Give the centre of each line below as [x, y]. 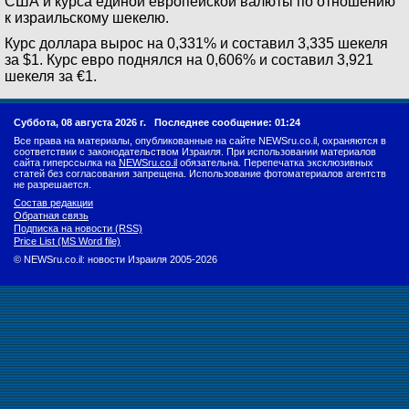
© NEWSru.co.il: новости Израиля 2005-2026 [115, 259]
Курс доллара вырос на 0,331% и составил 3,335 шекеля [196, 43]
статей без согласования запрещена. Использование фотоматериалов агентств [200, 173]
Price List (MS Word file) [67, 241]
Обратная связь [51, 215]
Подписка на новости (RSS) [78, 228]
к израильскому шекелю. [87, 18]
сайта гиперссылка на [66, 163]
